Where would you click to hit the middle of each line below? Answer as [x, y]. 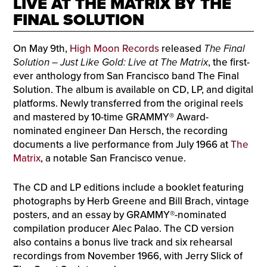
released [181, 49]
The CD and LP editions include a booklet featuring [128, 187]
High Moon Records [114, 49]
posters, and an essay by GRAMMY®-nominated [119, 215]
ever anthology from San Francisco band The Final [126, 76]
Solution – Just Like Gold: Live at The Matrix [110, 63]
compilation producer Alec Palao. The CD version [123, 228]
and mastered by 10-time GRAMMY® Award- [111, 117]
